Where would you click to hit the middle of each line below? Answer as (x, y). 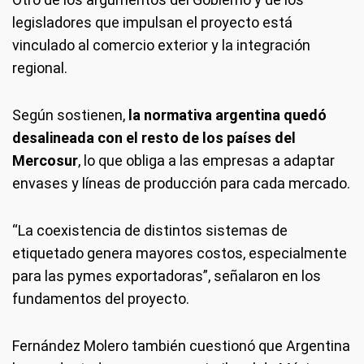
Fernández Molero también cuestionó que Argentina (181, 346)
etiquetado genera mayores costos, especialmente (180, 253)
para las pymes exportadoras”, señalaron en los (167, 276)
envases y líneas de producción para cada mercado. (181, 183)
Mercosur (45, 160)
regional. (40, 68)
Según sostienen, (69, 115)
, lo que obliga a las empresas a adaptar (206, 160)
